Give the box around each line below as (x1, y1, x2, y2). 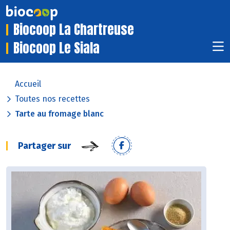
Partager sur (18, 140, 71, 152)
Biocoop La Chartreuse (13, 20, 134, 40)
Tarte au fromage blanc (15, 109, 104, 119)
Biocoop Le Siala (13, 39, 100, 58)
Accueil (15, 79, 41, 89)
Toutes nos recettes (15, 94, 90, 104)
